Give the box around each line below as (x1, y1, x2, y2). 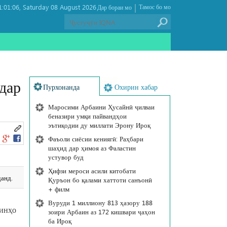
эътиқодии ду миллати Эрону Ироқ (48, 121, 150, 129)
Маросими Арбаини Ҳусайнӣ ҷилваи (48, 102, 155, 111)
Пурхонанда (43, 82, 80, 92)
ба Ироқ (48, 216, 71, 225)
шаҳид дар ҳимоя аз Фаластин (48, 143, 136, 152)
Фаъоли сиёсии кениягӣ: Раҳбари (48, 134, 143, 143)
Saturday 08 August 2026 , (23, 3, 96, 11)
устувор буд (48, 153, 84, 161)
